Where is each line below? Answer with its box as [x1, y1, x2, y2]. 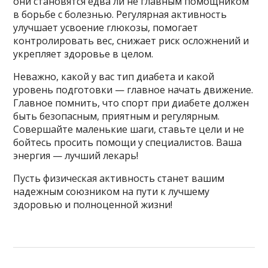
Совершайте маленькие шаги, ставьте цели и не [13, 123, 245, 136]
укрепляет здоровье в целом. [13, 47, 154, 60]
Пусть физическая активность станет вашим [13, 172, 225, 185]
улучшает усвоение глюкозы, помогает [13, 21, 199, 34]
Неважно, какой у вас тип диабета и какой [13, 70, 215, 83]
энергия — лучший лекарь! [13, 149, 139, 162]
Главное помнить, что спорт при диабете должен [13, 96, 249, 109]
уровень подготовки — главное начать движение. [13, 83, 254, 96]
